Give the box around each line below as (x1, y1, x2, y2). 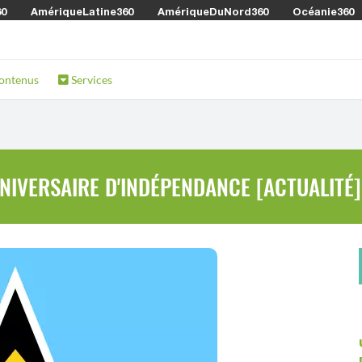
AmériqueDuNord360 (158, 5, 268, 18)
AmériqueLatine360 (31, 5, 133, 18)
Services (68, 73, 112, 86)
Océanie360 (293, 5, 354, 18)
